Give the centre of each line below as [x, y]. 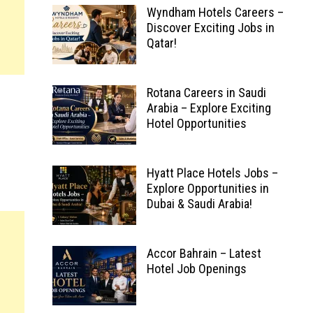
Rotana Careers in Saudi [206, 93]
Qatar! [161, 43]
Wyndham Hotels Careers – [215, 12]
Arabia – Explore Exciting [209, 108]
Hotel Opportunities [196, 123]
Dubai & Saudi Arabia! [199, 204]
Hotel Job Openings [196, 269]
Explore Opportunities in [208, 188]
